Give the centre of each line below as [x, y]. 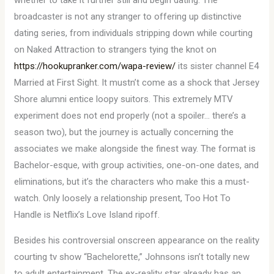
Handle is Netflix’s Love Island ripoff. [87, 215]
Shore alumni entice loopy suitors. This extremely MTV [124, 99]
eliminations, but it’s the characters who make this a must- [132, 182]
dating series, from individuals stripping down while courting [134, 33]
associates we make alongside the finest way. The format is [135, 149]
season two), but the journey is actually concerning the [124, 132]
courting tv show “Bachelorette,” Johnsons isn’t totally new [132, 257]
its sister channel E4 [217, 66]
